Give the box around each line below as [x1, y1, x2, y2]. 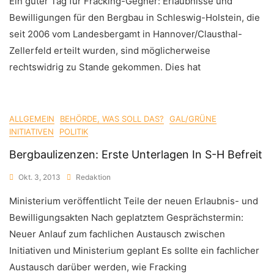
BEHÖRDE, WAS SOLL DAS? [60, 114, 164, 124]
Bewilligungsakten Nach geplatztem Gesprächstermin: [9, 212, 243, 223]
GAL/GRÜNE [169, 114, 217, 124]
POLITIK [59, 127, 88, 136]
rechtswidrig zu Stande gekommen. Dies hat [9, 61, 201, 73]
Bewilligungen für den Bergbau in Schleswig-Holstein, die [9, 12, 260, 23]
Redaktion [76, 172, 111, 182]
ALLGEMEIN [9, 114, 54, 124]
